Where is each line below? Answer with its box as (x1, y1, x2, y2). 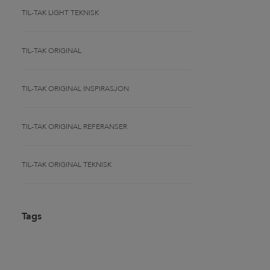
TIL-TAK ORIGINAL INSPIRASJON (22, 84, 129, 93)
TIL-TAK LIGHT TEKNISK (22, 8, 99, 17)
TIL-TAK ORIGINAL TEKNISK (22, 160, 111, 169)
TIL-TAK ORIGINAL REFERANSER (22, 122, 127, 131)
